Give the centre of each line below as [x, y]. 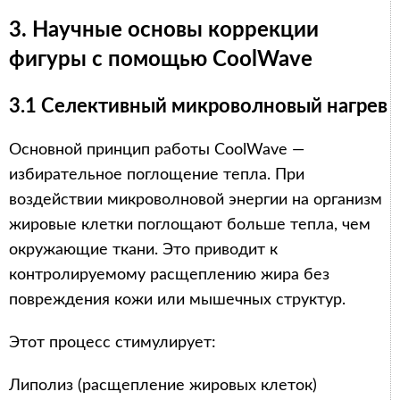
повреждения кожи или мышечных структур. [177, 300]
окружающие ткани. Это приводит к [143, 250]
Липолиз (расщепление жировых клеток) [163, 385]
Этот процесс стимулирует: [112, 342]
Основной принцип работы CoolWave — [157, 150]
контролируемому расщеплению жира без [169, 275]
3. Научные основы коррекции [164, 30]
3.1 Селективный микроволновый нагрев [198, 106]
